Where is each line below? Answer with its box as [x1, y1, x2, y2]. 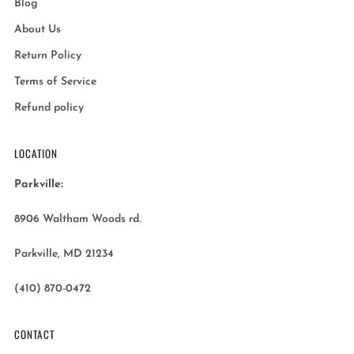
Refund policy [14, 102, 84, 115]
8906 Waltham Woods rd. [14, 213, 141, 226]
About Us [14, 24, 61, 36]
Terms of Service [14, 76, 96, 88]
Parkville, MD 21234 [14, 248, 114, 261]
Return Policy [14, 50, 81, 62]
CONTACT [14, 326, 55, 343]
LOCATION [14, 145, 58, 162]
